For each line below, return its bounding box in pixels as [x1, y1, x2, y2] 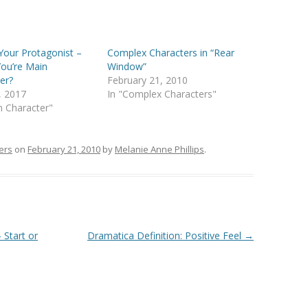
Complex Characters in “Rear [107, 46, 235, 60]
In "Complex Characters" [107, 87, 217, 101]
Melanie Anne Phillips [115, 143, 204, 156]
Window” [107, 60, 147, 74]
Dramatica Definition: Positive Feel [87, 229, 244, 243]
